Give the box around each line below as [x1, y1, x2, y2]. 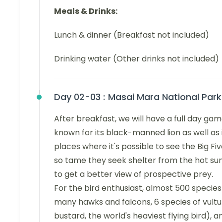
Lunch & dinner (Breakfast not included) [54, 29, 209, 41]
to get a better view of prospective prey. [54, 168, 213, 180]
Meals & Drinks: [54, 5, 117, 17]
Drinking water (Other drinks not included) [54, 53, 219, 64]
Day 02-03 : [54, 91, 105, 103]
